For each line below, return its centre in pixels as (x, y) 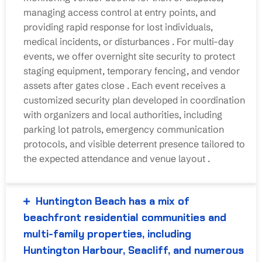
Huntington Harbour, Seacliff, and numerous (134, 250)
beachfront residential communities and (125, 217)
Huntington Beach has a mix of (113, 201)
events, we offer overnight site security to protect (129, 56)
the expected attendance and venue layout (116, 158)
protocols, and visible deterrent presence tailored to (134, 144)
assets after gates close (75, 85)
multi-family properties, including (107, 234)
